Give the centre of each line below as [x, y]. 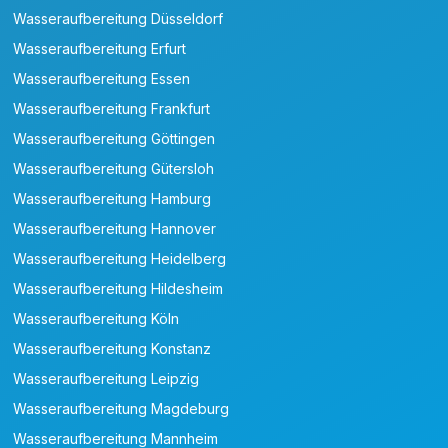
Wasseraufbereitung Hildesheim [118, 288]
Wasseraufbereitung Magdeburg [121, 408]
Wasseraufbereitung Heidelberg [120, 258]
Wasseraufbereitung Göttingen [114, 138]
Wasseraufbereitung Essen [102, 78]
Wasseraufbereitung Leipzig [106, 378]
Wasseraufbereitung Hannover [115, 228]
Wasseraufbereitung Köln [96, 318]
